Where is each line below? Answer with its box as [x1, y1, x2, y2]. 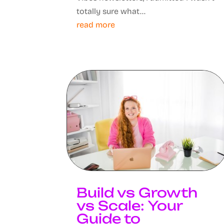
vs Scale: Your [76, 197, 183, 213]
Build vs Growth [76, 184, 198, 200]
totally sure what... [76, 6, 146, 16]
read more [76, 20, 115, 30]
